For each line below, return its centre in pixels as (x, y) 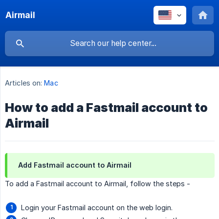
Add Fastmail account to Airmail (75, 165)
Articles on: (24, 83)
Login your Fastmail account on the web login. (97, 208)
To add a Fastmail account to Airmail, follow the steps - (98, 184)
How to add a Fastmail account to (106, 108)
